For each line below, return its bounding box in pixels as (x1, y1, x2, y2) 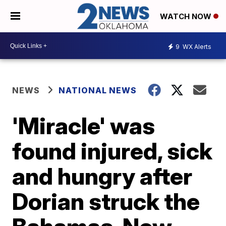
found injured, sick (12, 137, 213, 165)
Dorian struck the (12, 187, 200, 216)
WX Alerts (181, 42, 211, 50)
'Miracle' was (12, 111, 155, 140)
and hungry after (12, 162, 193, 191)
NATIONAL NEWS (59, 85, 137, 96)
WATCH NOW (160, 12, 213, 22)
